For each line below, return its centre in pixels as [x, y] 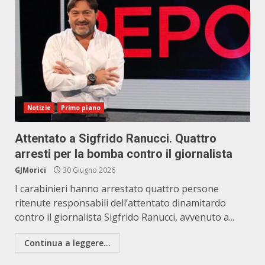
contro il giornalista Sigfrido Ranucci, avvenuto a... [125, 217]
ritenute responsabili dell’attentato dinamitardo [120, 203]
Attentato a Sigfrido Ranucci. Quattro [116, 138]
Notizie [39, 108]
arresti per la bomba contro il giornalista [124, 154]
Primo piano [80, 108]
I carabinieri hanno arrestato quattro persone [117, 189]
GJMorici [30, 170]
